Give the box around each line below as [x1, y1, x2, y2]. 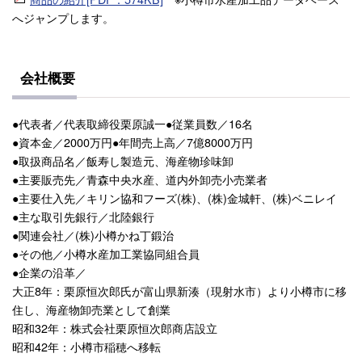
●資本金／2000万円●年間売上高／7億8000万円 [12, 133, 253, 150]
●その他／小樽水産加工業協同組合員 [12, 244, 200, 262]
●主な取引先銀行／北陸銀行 [12, 207, 154, 225]
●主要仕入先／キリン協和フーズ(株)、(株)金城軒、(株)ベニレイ [12, 188, 337, 206]
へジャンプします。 [12, 8, 114, 26]
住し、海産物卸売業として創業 [12, 300, 170, 318]
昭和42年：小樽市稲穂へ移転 [12, 337, 161, 355]
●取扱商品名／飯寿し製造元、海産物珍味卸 [12, 151, 234, 169]
